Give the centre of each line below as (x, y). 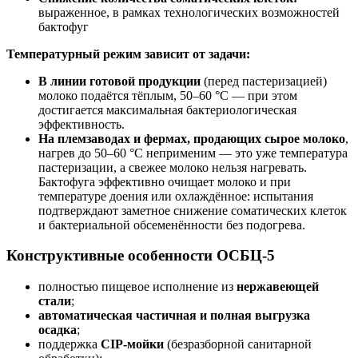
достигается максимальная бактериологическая (167, 109)
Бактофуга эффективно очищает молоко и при (165, 181)
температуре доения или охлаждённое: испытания (176, 196)
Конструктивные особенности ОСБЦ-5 (141, 256)
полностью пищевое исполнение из (137, 287)
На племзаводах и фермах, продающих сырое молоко (192, 138)
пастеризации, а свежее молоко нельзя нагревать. (173, 167)
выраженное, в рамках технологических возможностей (189, 12)
